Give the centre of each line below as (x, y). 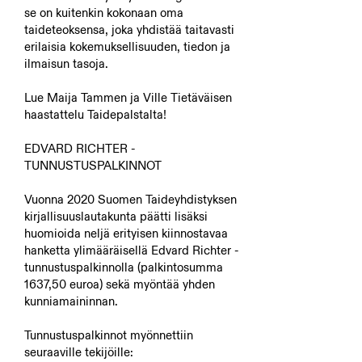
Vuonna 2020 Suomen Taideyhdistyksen (130, 199)
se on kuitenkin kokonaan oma (104, 13)
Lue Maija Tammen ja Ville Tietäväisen (128, 97)
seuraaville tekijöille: (79, 352)
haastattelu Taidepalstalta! (95, 114)
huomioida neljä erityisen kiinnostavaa (126, 233)
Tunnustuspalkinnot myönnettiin (109, 335)
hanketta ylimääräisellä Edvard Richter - (131, 250)
